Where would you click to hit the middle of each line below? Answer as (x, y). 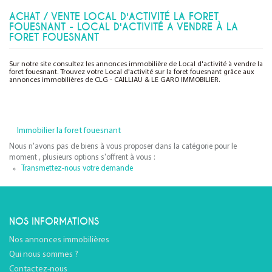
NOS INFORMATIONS (54, 222)
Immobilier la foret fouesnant (69, 131)
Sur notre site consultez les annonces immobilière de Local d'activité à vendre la (136, 64)
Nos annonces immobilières (59, 240)
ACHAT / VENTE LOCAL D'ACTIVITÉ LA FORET (114, 17)
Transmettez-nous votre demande (77, 168)
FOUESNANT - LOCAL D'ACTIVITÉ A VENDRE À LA (124, 27)
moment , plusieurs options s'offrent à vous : (82, 158)
